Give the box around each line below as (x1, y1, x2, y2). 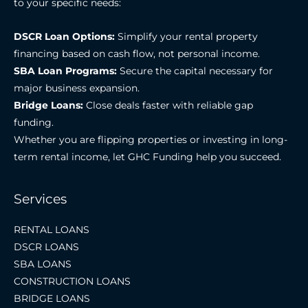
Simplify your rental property (115, 30, 258, 42)
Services (14, 190, 67, 207)
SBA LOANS (14, 258, 71, 270)
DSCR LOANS (14, 241, 79, 253)
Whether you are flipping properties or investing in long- (14, 133, 287, 145)
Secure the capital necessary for (117, 65, 273, 76)
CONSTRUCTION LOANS (14, 276, 131, 287)
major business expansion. (14, 82, 140, 93)
